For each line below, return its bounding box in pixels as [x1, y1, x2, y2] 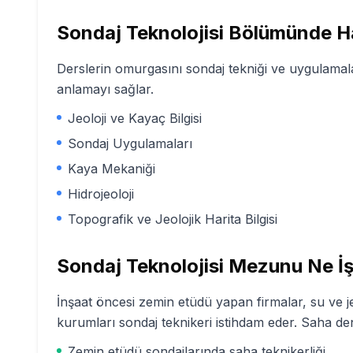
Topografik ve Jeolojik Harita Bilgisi [68, 211, 277, 227]
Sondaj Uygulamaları [68, 136, 192, 151]
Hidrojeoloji [68, 186, 134, 202]
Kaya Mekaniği [68, 161, 155, 176]
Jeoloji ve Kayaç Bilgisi [68, 110, 202, 126]
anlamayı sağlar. [57, 81, 154, 97]
